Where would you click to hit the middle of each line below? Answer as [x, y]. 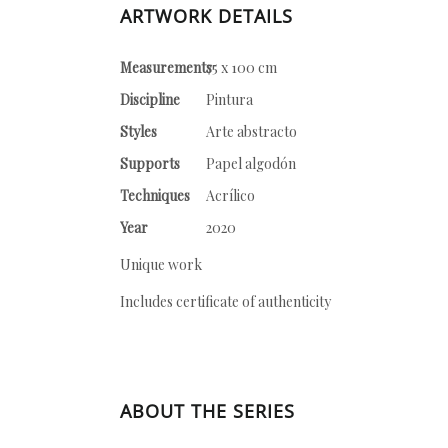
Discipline [150, 99]
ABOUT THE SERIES [207, 411]
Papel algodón [251, 163]
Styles [138, 131]
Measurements [166, 67]
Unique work [161, 264]
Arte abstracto [253, 131]
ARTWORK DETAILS [206, 16]
